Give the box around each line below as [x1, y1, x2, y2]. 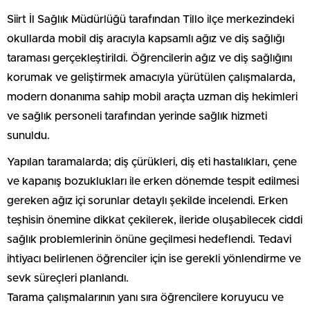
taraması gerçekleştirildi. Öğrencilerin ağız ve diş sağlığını [7, 96, 292, 108]
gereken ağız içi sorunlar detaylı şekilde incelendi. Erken [7, 239, 288, 250]
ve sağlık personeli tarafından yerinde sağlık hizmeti [7, 154, 267, 166]
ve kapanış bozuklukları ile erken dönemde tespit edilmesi [7, 219, 299, 231]
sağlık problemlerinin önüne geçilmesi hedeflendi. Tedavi [7, 277, 291, 289]
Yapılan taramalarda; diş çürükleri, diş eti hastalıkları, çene [7, 200, 297, 212]
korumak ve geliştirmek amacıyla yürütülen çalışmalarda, [7, 116, 295, 127]
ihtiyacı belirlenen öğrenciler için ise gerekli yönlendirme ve [7, 297, 301, 309]
